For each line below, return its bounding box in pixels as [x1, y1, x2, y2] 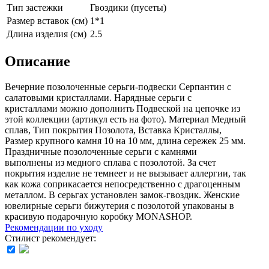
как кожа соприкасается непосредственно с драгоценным [5, 178, 240, 189]
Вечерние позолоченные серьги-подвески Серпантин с [5, 81, 231, 92]
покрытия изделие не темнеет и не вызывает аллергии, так [5, 168, 246, 178]
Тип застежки [7, 2, 63, 13]
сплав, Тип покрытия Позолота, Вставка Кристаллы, [5, 124, 222, 135]
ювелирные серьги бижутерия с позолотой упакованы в [5, 200, 234, 211]
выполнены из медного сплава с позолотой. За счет [5, 157, 216, 168]
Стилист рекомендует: [5, 232, 96, 243]
